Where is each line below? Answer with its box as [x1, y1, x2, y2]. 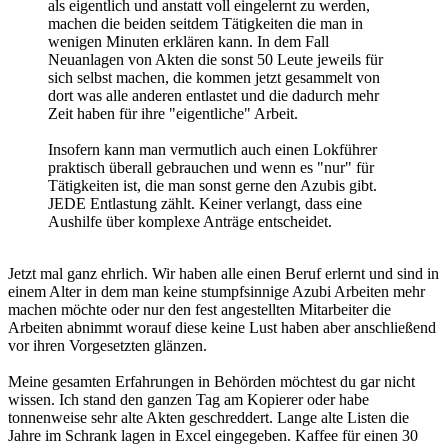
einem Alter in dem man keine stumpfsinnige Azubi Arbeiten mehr [8, 282, 425, 300]
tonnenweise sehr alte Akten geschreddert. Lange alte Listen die [8, 408, 409, 426]
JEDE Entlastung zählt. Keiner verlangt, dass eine [48, 194, 362, 212]
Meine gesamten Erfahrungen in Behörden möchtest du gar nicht [8, 372, 415, 390]
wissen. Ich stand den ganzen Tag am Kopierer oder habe [8, 390, 369, 408]
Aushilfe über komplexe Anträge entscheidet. [48, 212, 332, 230]
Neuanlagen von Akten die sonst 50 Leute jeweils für [48, 50, 383, 68]
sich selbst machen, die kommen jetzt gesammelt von [48, 68, 380, 86]
